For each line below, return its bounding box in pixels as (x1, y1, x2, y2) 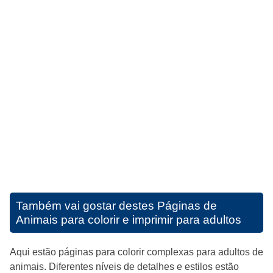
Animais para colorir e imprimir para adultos (16, 213, 241, 227)
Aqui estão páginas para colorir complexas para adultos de (10, 247, 263, 258)
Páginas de (157, 199, 217, 213)
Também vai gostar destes (16, 199, 157, 213)
